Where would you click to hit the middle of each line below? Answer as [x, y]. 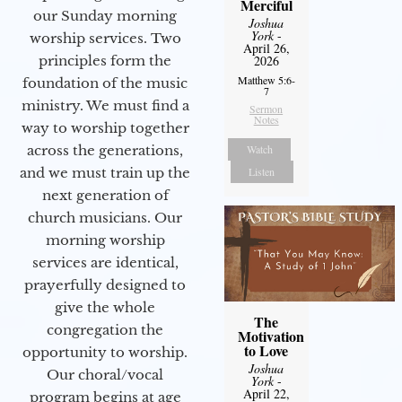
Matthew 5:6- [266, 80]
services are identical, [105, 263]
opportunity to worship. [105, 353]
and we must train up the [105, 173]
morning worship [105, 240]
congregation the [105, 330]
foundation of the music [105, 83]
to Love [267, 351]
